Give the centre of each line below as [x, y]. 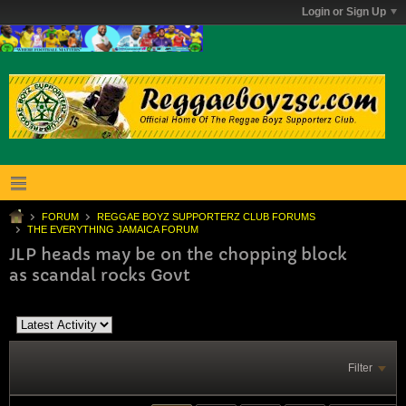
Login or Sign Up [344, 12]
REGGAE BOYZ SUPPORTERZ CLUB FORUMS [206, 216]
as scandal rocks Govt [99, 275]
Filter [360, 367]
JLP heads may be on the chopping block [178, 254]
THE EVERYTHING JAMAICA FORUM [113, 229]
